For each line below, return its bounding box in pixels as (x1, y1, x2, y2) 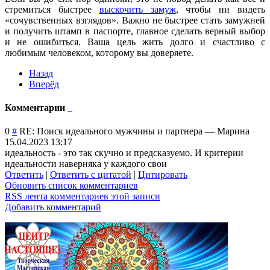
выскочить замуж (99, 4, 176, 14)
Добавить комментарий (5, 202, 101, 213)
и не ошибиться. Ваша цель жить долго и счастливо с (5, 36, 265, 47)
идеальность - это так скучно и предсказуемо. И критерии (5, 148, 243, 159)
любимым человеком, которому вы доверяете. (5, 47, 193, 58)
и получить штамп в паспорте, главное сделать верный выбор (5, 25, 265, 36)
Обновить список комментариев (5, 180, 138, 191)
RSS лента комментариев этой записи (5, 191, 160, 202)
